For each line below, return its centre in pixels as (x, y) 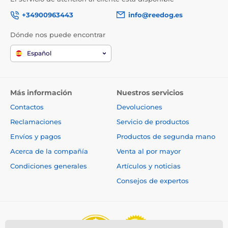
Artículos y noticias (149, 166)
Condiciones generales (49, 166)
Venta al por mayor (149, 151)
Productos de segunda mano (166, 137)
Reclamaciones (36, 122)
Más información (41, 93)
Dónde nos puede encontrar (58, 34)
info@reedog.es (155, 15)
